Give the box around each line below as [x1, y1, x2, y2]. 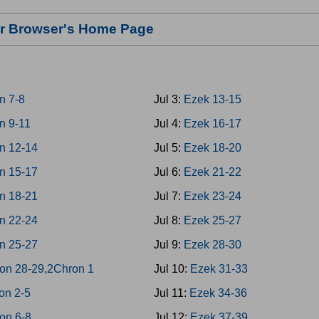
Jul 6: [153, 166, 184, 178]
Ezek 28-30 [183, 239, 241, 251]
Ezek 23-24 [183, 190, 241, 202]
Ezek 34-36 [189, 287, 247, 299]
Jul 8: [153, 214, 184, 226]
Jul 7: [153, 190, 184, 202]
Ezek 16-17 [183, 117, 241, 130]
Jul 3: [153, 93, 184, 105]
